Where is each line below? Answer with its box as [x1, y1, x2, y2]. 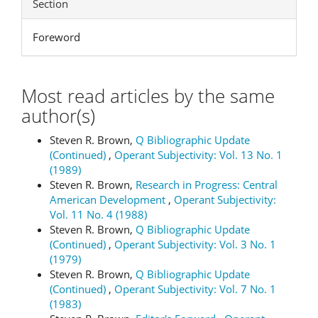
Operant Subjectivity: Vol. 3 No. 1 [114, 237, 276, 251]
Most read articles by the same [21, 82, 275, 109]
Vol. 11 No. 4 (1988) [50, 207, 147, 221]
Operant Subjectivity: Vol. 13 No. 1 [114, 148, 283, 162]
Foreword [33, 29, 80, 44]
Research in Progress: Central [136, 177, 278, 192]
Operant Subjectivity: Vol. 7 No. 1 [114, 282, 276, 296]
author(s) [21, 102, 95, 128]
